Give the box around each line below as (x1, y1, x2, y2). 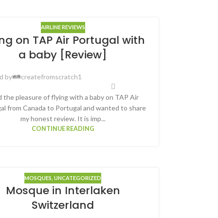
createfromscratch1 (20, 73, 82, 81)
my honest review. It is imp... (20, 114, 106, 123)
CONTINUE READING (31, 125, 94, 133)
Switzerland (32, 198, 94, 213)
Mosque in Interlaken (5, 183, 120, 199)
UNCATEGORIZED (54, 174, 101, 181)
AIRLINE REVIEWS (40, 24, 85, 31)
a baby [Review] (18, 47, 107, 62)
